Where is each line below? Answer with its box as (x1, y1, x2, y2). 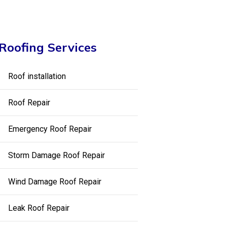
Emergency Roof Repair (8, 124, 92, 134)
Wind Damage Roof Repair (8, 177, 101, 186)
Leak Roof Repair (8, 203, 69, 213)
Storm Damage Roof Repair (8, 150, 105, 160)
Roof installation (8, 71, 66, 81)
